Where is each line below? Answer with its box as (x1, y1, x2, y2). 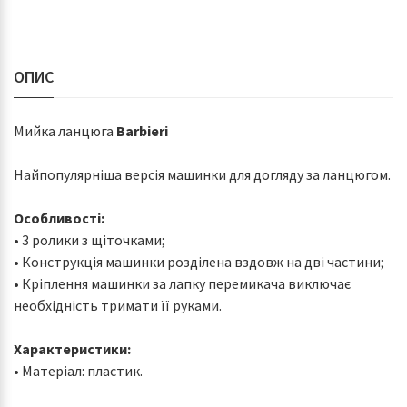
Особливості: (14, 209, 104, 227)
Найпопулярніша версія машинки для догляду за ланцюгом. (14, 165, 391, 184)
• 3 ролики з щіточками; (14, 231, 165, 249)
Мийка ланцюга (14, 122, 116, 140)
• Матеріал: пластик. (14, 362, 143, 380)
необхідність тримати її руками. (14, 296, 222, 314)
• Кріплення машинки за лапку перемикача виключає (14, 274, 351, 293)
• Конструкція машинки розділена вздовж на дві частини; (14, 253, 384, 271)
